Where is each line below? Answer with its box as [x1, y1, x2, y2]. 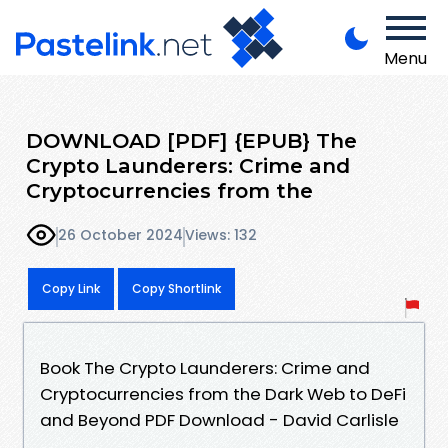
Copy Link [42, 279, 100, 297]
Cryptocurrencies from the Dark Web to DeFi [40, 381, 406, 406]
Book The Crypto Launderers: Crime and [40, 355, 370, 380]
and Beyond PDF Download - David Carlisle [40, 407, 399, 432]
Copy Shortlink [132, 279, 221, 297]
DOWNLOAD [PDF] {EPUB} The [26, 127, 357, 153]
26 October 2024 [58, 225, 183, 246]
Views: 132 [185, 225, 257, 246]
